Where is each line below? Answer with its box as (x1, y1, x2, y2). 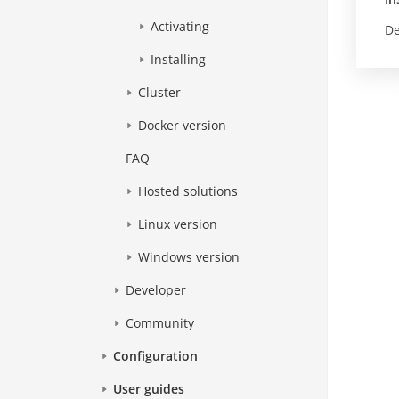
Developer (126, 281, 187, 299)
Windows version (138, 248, 240, 266)
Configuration (113, 347, 199, 365)
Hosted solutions (138, 183, 239, 200)
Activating (151, 18, 210, 36)
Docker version (138, 117, 227, 134)
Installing (151, 51, 207, 69)
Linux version (138, 216, 218, 233)
